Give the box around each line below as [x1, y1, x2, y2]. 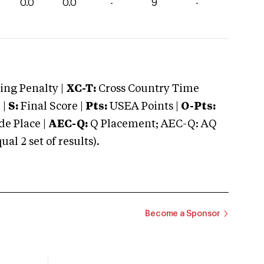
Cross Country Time [98, 84, 199, 94]
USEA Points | [107, 101, 181, 112]
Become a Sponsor [145, 209, 220, 218]
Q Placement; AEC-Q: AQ [88, 119, 217, 130]
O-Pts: [181, 101, 216, 112]
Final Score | [18, 101, 83, 112]
